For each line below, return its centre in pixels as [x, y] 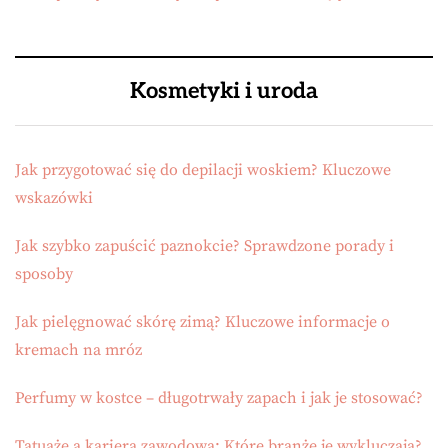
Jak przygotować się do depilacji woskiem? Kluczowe [203, 169]
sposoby [44, 273]
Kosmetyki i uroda [224, 90]
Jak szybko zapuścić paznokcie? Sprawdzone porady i [204, 245]
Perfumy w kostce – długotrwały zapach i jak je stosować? [219, 397]
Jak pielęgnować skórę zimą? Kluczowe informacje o [202, 321]
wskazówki [54, 197]
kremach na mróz [78, 349]
